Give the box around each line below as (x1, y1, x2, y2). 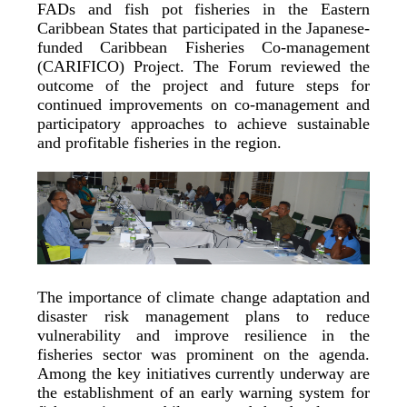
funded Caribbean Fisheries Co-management (37, 37, 370, 56)
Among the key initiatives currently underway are (37, 364, 370, 383)
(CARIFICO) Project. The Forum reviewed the (37, 56, 370, 75)
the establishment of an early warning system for (37, 383, 370, 402)
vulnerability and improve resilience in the (37, 326, 370, 345)
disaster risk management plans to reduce (37, 307, 370, 326)
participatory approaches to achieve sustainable (37, 114, 370, 133)
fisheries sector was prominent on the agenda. (37, 345, 370, 364)
